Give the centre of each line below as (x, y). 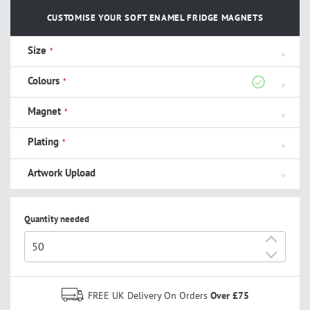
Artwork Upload (62, 172)
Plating (43, 142)
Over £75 (229, 295)
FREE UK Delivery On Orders (149, 295)
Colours (44, 81)
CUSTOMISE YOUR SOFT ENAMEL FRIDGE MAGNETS (155, 18)
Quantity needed (57, 219)
